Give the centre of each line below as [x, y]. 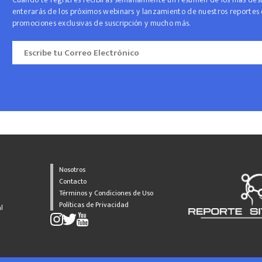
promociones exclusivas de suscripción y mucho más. [101, 23]
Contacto [73, 181]
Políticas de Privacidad [94, 205]
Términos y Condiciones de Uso [106, 193]
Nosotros [72, 170]
